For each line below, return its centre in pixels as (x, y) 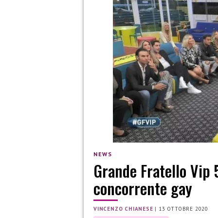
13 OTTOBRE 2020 (184, 209)
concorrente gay (143, 188)
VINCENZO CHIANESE (123, 209)
